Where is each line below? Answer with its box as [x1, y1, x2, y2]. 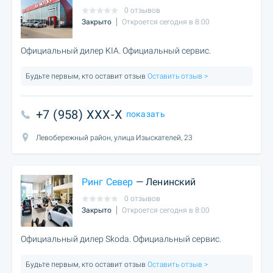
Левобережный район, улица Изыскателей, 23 [36, 133, 193, 142]
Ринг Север [82, 175, 133, 188]
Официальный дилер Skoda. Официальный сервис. [21, 233, 221, 244]
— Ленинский [133, 175, 196, 188]
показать [126, 108, 165, 119]
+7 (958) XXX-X [36, 107, 123, 122]
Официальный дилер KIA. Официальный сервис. [21, 45, 211, 55]
